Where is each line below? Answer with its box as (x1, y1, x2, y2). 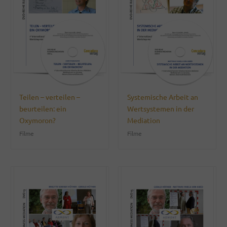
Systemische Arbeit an (127, 92, 198, 102)
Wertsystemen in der (127, 104, 194, 113)
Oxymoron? (19, 116, 56, 125)
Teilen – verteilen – (19, 92, 81, 102)
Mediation (127, 116, 160, 125)
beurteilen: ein (19, 104, 67, 113)
